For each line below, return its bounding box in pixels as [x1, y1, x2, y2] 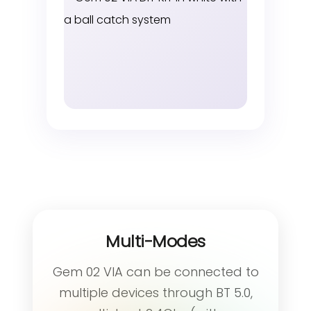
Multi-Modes [106, 229, 205, 253]
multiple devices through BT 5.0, [58, 283, 253, 301]
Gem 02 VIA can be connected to [52, 262, 259, 280]
